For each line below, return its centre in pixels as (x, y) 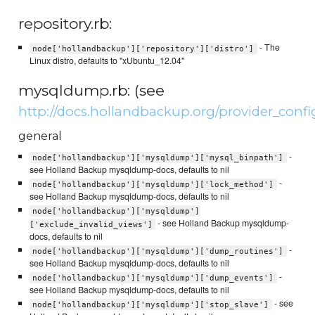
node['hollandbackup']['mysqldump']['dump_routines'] (158, 251)
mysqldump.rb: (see (92, 90)
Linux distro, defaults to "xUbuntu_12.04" (107, 61)
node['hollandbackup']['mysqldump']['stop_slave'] (151, 304)
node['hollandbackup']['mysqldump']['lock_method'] (153, 184)
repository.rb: (65, 23)
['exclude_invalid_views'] (91, 224)
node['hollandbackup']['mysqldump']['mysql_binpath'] (158, 157)
